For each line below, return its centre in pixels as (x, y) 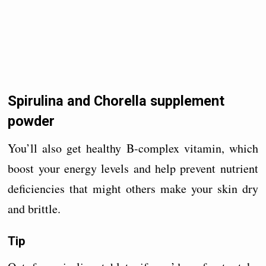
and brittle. (34, 208)
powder (31, 121)
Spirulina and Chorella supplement (116, 101)
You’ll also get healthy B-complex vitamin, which (133, 148)
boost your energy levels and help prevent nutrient (133, 168)
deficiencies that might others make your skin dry (133, 188)
